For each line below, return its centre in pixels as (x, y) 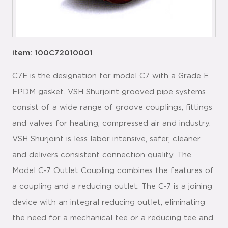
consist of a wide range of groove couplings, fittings (112, 108)
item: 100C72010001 (52, 53)
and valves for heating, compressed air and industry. (111, 124)
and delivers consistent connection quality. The (102, 155)
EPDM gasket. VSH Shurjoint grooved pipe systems (109, 92)
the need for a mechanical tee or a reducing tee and (113, 218)
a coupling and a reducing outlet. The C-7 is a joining (112, 187)
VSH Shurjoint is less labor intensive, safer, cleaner (106, 139)
